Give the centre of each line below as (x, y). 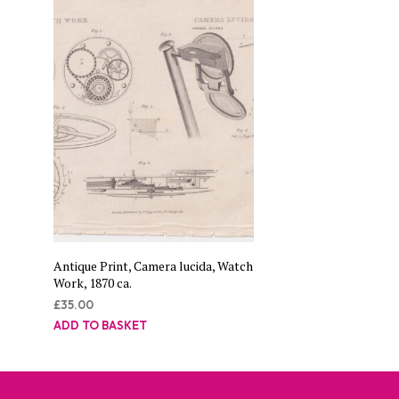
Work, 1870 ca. (93, 283)
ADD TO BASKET (100, 325)
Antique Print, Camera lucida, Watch (153, 266)
